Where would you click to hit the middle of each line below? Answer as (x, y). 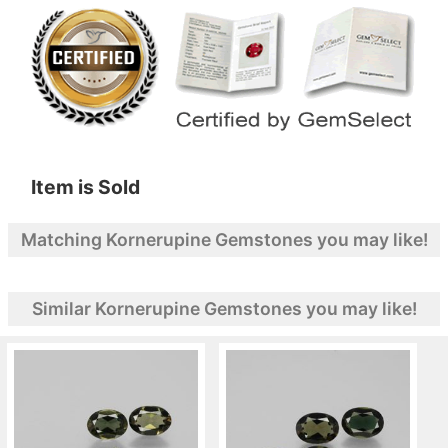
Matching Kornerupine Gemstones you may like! (224, 239)
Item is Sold (85, 186)
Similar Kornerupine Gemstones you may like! (224, 308)
